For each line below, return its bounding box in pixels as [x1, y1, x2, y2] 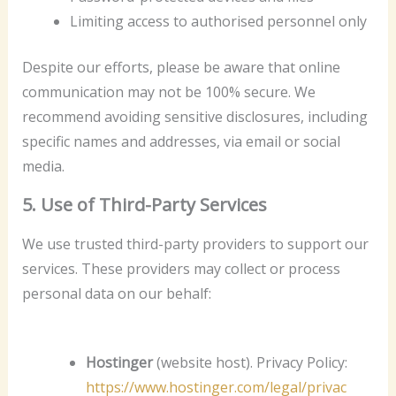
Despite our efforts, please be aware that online [21, 57, 340, 78]
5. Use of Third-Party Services [21, 193, 267, 217]
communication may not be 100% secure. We [21, 82, 316, 103]
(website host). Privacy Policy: [156, 352, 347, 372]
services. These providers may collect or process [21, 259, 340, 279]
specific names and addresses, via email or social [21, 132, 340, 152]
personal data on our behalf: [21, 284, 211, 304]
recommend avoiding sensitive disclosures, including [21, 107, 368, 127]
